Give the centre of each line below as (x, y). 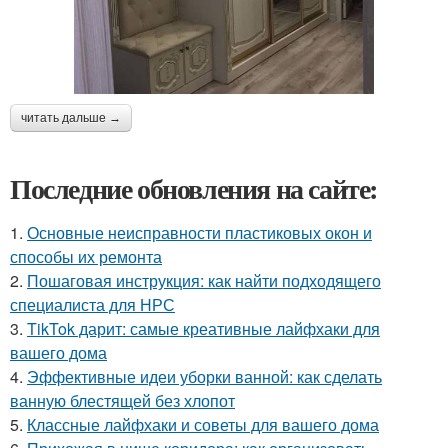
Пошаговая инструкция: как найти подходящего (204, 280)
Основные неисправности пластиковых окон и (199, 232)
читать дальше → (71, 117)
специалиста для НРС (92, 304)
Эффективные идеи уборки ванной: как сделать (204, 376)
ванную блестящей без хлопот (122, 400)
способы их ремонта (86, 256)
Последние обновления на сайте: (194, 188)
